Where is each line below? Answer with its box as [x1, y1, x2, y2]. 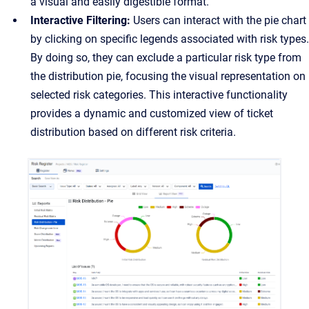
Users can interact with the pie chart [130, 14, 306, 27]
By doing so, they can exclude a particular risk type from [30, 51, 301, 64]
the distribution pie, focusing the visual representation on [30, 70, 306, 83]
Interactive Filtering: [30, 14, 130, 27]
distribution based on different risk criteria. [30, 126, 236, 139]
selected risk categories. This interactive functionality [30, 88, 288, 101]
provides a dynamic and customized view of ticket [30, 107, 273, 120]
